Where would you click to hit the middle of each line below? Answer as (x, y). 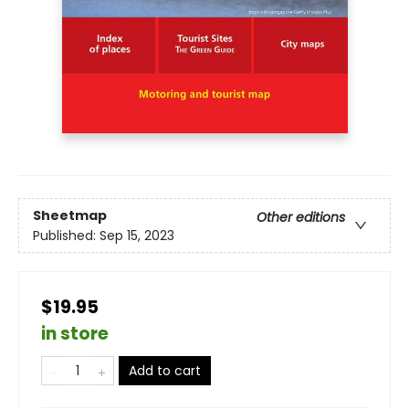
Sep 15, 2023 (137, 235)
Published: (66, 235)
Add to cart (165, 371)
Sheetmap (70, 215)
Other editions (301, 217)
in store (75, 334)
